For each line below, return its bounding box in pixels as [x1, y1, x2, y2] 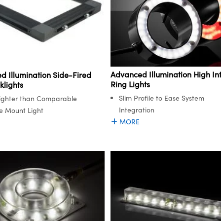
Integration [119, 105, 154, 115]
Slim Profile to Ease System [119, 93, 204, 103]
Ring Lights [110, 79, 150, 90]
